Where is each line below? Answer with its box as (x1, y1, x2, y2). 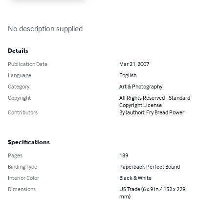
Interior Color (8, 174, 39, 181)
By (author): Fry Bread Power (119, 108, 184, 116)
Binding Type (8, 162, 37, 170)
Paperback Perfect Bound (119, 162, 180, 170)
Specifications (8, 138, 50, 146)
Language (8, 71, 31, 79)
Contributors (8, 108, 38, 116)
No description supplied (8, 23, 83, 33)
